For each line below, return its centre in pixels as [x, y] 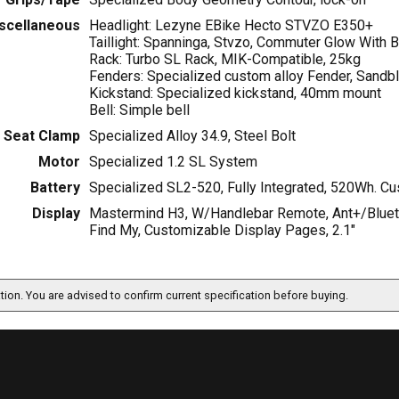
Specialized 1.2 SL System [173, 162]
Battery [55, 188]
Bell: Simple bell [139, 110]
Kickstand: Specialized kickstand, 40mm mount [235, 94]
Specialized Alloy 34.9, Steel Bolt [192, 136]
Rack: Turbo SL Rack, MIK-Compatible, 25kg [224, 60]
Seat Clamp [41, 136]
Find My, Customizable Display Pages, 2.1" [222, 231]
